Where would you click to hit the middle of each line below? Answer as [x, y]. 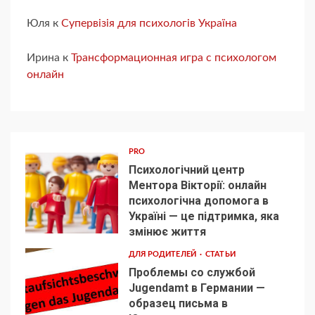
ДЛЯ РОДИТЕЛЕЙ [163, 255]
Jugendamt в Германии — [197, 288]
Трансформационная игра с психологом [174, 57]
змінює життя [167, 231]
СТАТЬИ [220, 255]
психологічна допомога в [198, 200]
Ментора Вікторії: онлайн [197, 185]
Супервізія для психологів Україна [149, 23]
